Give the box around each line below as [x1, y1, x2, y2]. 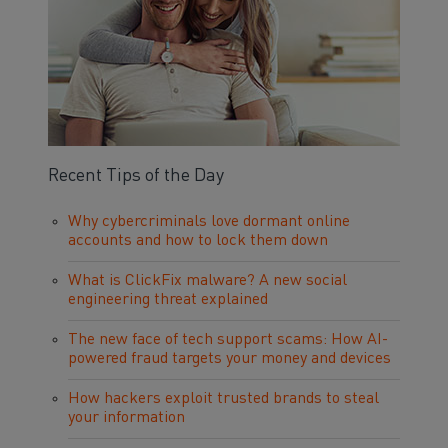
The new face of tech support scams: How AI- [68, 332, 388, 348]
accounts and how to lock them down [68, 233, 328, 249]
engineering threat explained [68, 292, 268, 308]
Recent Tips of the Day [48, 167, 224, 185]
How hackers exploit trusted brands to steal [68, 391, 379, 407]
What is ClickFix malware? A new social [68, 273, 347, 289]
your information [68, 410, 185, 426]
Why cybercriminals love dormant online [68, 214, 350, 230]
